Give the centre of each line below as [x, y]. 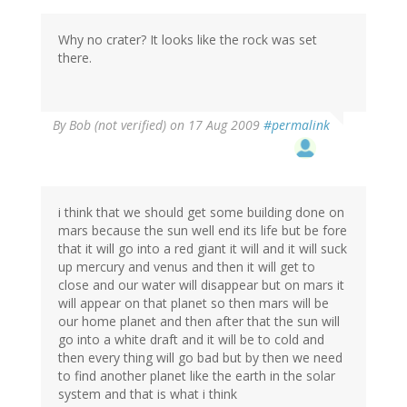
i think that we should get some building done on [201, 213]
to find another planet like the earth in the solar [197, 376]
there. [75, 58]
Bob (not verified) [118, 125]
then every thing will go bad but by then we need [200, 358]
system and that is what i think [148, 394]
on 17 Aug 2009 [215, 125]
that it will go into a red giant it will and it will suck [203, 249]
